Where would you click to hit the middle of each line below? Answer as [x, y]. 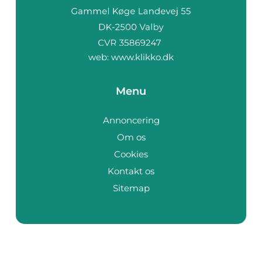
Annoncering [131, 120]
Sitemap [131, 188]
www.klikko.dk [142, 57]
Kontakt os [131, 171]
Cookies [131, 154]
